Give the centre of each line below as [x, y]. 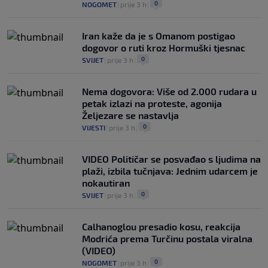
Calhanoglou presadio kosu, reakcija [161, 226]
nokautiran [106, 182]
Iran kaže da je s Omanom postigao [159, 35]
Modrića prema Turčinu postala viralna [167, 238]
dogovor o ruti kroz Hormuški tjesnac [164, 47]
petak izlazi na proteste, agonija [152, 103]
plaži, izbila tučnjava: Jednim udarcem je [170, 170]
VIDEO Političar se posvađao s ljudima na [171, 159]
